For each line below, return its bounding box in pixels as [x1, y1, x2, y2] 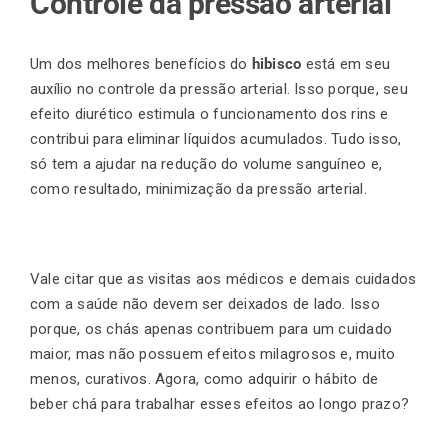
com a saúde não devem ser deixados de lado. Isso [30, 295, 380, 314]
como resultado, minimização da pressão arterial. [30, 180, 372, 199]
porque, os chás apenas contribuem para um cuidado [30, 320, 393, 339]
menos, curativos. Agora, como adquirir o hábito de [30, 370, 379, 389]
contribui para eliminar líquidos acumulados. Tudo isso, [30, 130, 402, 149]
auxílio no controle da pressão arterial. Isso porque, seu [30, 80, 408, 99]
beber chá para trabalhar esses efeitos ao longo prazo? [30, 395, 414, 414]
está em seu [305, 55, 391, 74]
